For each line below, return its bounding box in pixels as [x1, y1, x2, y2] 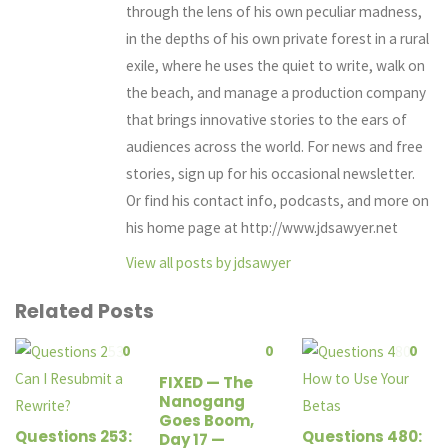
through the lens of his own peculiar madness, [125, 2, 422, 22]
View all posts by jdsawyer [125, 252, 291, 272]
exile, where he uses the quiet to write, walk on [125, 56, 425, 76]
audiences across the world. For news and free [125, 137, 423, 157]
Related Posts [15, 297, 155, 325]
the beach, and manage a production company [125, 83, 426, 103]
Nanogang [158, 390, 245, 412]
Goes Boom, [158, 409, 254, 431]
